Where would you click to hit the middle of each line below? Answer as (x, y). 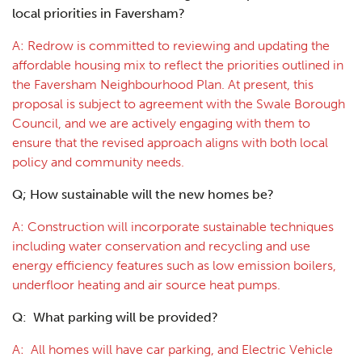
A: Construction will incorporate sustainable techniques (173, 226)
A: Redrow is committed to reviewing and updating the (171, 45)
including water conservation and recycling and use (161, 246)
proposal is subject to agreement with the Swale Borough (179, 103)
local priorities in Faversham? (99, 13)
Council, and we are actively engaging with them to (161, 123)
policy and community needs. (98, 162)
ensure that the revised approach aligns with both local (170, 142)
